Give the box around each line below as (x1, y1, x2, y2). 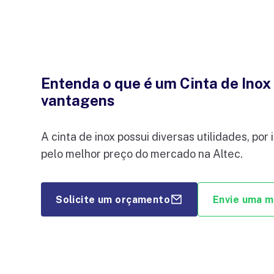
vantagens (41, 92, 116, 109)
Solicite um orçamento (56, 193, 171, 206)
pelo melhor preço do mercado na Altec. (41, 147, 243, 161)
